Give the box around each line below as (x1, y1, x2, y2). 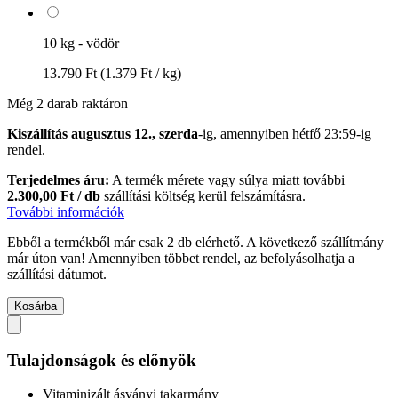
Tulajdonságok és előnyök (7, 350, 196, 370)
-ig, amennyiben (198, 125, 292, 141)
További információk (7, 203, 124, 219)
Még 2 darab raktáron (7, 95, 128, 111)
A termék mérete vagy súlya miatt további (109, 171, 345, 187)
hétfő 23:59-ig (292, 125, 371, 141)
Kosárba (14, 298, 57, 313)
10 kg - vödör (43, 35, 119, 51)
